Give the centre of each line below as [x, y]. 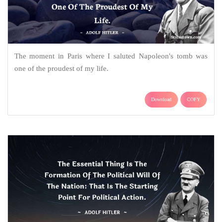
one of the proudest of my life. [61, 69]
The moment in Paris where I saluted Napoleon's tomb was [111, 56]
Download [161, 100]
